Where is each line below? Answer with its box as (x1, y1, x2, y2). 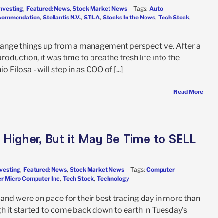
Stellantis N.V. (43, 13, 81, 21)
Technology (97, 174, 129, 182)
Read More (173, 88, 203, 95)
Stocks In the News (103, 13, 155, 21)
